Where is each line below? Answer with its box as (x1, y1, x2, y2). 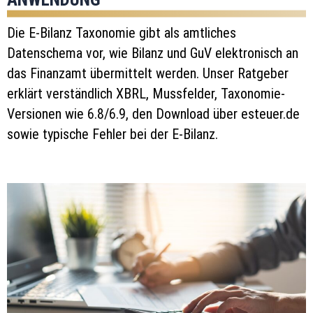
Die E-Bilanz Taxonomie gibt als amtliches (7, 24, 236, 42)
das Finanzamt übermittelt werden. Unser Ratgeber (7, 65, 289, 82)
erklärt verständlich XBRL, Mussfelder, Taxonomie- (7, 85, 285, 103)
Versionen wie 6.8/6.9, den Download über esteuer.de (7, 105, 300, 123)
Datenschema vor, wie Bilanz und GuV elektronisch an (7, 45, 298, 62)
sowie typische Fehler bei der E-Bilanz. (7, 126, 218, 143)
